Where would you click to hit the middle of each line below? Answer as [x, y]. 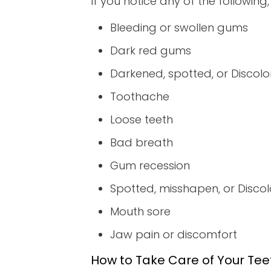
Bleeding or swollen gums [179, 28]
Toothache [140, 97]
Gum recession [150, 166]
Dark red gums [151, 51]
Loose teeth [142, 120]
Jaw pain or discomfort [174, 235]
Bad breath [142, 143]
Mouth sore [140, 212]
